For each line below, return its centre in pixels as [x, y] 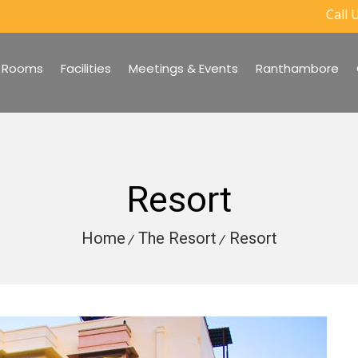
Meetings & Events [183, 68]
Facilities [86, 68]
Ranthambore [297, 68]
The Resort [177, 238]
